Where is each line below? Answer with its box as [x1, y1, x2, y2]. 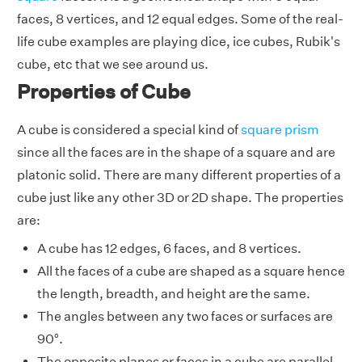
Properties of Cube [17, 79, 191, 103]
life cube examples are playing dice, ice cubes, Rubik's [17, 33, 340, 49]
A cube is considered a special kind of [17, 121, 241, 137]
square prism [241, 121, 319, 137]
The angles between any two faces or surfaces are [37, 308, 333, 324]
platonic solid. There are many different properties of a [17, 166, 341, 183]
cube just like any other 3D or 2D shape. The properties [17, 189, 343, 205]
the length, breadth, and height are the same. [37, 285, 310, 301]
